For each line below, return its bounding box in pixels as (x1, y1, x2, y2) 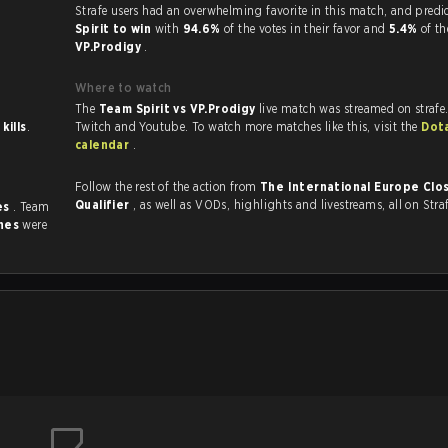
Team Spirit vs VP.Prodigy (98, 101, 259, 116)
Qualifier (75, 197, 133, 212)
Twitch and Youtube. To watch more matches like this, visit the (374, 119, 422, 134)
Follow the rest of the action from (75, 179, 260, 194)
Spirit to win (75, 21, 155, 36)
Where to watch (75, 80, 172, 95)
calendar (75, 137, 133, 152)
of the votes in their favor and (223, 21, 389, 36)
